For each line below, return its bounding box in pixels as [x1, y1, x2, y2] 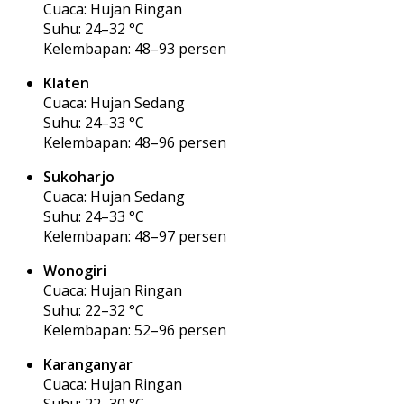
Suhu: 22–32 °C [43, 299, 144, 320]
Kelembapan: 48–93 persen [43, 38, 226, 59]
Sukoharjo [43, 166, 115, 187]
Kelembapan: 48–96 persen [43, 132, 226, 152]
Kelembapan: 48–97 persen [43, 225, 226, 246]
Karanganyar [43, 353, 133, 374]
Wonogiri [43, 260, 106, 280]
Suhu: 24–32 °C [43, 18, 144, 39]
